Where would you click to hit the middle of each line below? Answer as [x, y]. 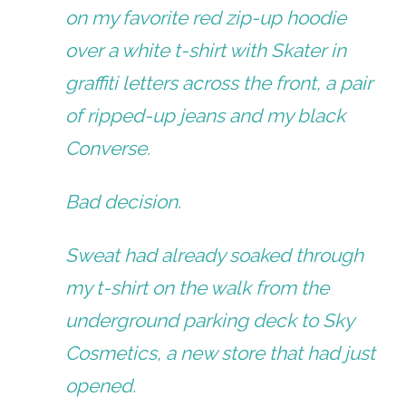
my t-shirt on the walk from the [198, 288]
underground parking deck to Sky [210, 321]
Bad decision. [124, 202]
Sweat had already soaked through [215, 256]
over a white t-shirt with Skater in [206, 51]
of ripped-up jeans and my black [206, 116]
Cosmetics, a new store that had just [221, 353]
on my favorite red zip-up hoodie [206, 18]
